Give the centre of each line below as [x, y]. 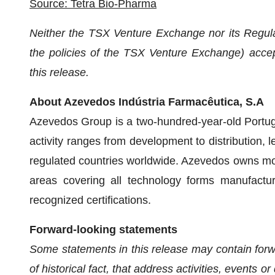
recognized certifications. [90, 200]
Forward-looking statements [103, 230]
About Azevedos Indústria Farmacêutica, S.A [147, 102]
